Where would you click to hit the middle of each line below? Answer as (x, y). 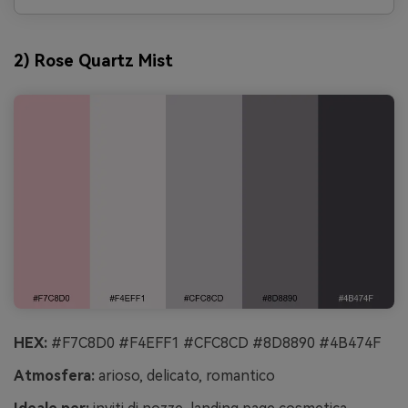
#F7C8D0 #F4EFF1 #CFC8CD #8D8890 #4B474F (214, 343)
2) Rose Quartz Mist (93, 60)
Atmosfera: (54, 375)
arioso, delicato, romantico (185, 375)
